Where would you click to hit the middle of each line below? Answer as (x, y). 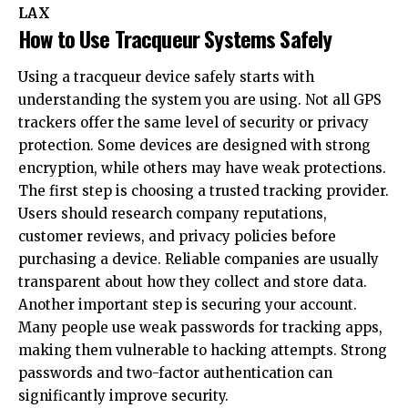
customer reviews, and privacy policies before (177, 236)
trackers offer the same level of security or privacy (194, 122)
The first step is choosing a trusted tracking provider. (204, 190)
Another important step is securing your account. (188, 304)
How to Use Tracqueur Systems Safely (175, 39)
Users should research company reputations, (173, 213)
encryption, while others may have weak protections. (202, 168)
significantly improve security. (123, 395)
